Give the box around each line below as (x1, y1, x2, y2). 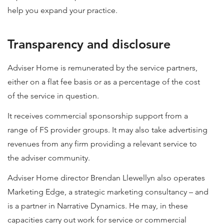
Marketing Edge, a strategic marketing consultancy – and (7, 187, 208, 196)
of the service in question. (7, 91, 99, 100)
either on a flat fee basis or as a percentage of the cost (7, 77, 200, 86)
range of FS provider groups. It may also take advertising (7, 125, 207, 134)
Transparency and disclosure (7, 36, 170, 51)
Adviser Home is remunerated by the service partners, (7, 63, 197, 72)
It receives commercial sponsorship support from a (7, 111, 188, 120)
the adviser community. (7, 153, 90, 162)
